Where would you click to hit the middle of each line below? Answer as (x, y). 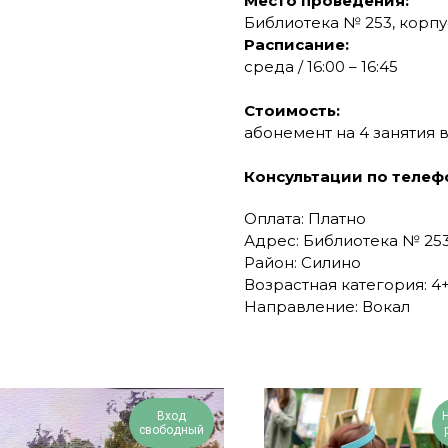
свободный (171, 430)
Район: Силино (302, 263)
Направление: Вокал (327, 307)
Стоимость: (292, 111)
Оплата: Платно (305, 219)
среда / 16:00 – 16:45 (321, 67)
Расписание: (296, 45)
